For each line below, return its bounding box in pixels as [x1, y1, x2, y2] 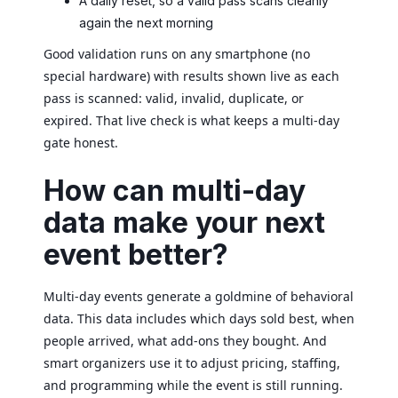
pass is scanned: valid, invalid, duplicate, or [44, 90, 304, 107]
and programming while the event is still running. [44, 377, 343, 394]
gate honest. [44, 134, 118, 152]
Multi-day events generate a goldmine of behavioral [44, 288, 354, 306]
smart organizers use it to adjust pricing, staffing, [44, 354, 340, 372]
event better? [44, 237, 228, 273]
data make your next [44, 205, 325, 241]
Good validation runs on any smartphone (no [44, 45, 310, 63]
